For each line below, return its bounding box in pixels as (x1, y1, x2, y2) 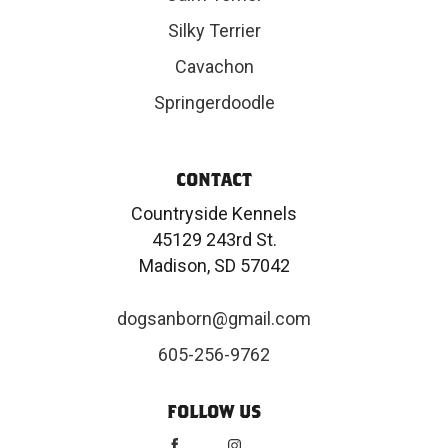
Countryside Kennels (131, 203, 297, 225)
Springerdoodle (153, 92, 275, 114)
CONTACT (176, 169, 252, 191)
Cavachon (174, 56, 254, 78)
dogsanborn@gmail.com (117, 308, 311, 330)
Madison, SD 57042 (138, 255, 290, 277)
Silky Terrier (167, 20, 261, 42)
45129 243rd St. (151, 229, 277, 251)
